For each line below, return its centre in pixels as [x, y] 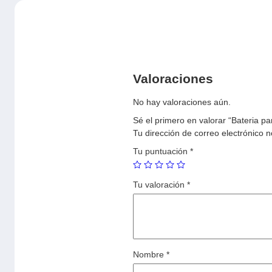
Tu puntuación [161, 151]
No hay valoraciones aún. [182, 102]
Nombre [150, 254]
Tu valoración [160, 184]
